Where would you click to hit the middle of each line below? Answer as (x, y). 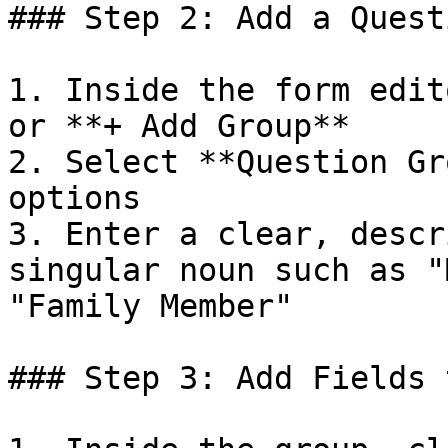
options (74, 198)
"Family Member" (150, 306)
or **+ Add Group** (179, 126)
